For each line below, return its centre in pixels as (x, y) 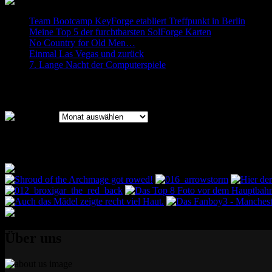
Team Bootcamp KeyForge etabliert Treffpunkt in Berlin (137, 21)
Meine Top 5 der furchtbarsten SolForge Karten (120, 32)
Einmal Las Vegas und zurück (87, 54)
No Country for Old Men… (82, 43)
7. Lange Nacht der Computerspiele (97, 65)
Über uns (33, 238)
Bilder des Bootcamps (73, 142)
